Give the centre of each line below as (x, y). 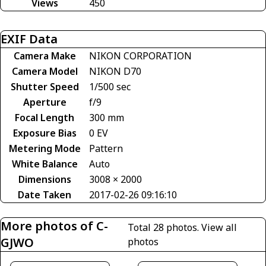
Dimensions (45, 180)
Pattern (106, 149)
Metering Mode (45, 149)
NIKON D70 (115, 72)
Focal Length (45, 118)
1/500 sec (110, 87)
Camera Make (45, 56)
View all (219, 228)
